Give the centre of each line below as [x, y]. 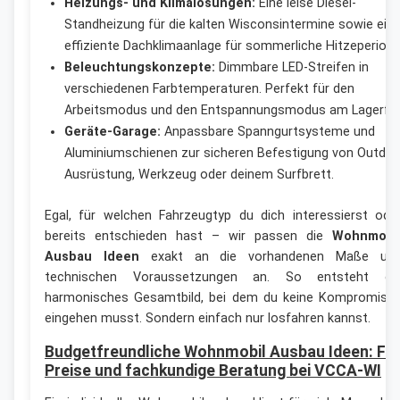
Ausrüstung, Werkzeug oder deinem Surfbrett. [199, 174]
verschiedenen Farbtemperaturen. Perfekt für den [209, 88]
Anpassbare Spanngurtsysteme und [267, 131]
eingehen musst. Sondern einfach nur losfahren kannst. [208, 318]
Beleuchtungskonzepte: [139, 67]
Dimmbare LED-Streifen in [292, 67]
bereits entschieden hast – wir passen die [188, 236]
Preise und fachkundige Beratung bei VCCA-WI [213, 370]
